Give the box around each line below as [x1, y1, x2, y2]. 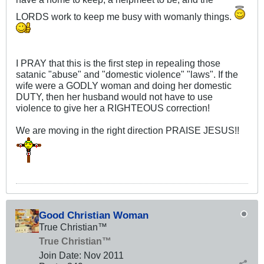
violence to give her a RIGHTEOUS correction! [16, 103, 210, 114]
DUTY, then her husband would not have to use [16, 91, 213, 103]
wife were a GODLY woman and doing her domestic [16, 80, 232, 91]
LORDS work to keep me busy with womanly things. [16, 11, 234, 22]
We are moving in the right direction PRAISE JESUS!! [16, 125, 239, 136]
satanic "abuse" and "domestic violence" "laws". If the [16, 69, 238, 80]
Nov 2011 [84, 250, 124, 261]
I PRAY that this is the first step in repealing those [16, 58, 220, 69]
